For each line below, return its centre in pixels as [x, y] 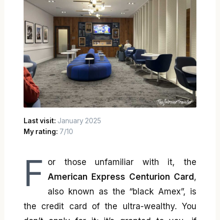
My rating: [41, 132]
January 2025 [79, 121]
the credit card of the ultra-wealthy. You [110, 206]
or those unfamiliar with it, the [122, 162]
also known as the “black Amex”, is [122, 191]
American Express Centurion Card [121, 177]
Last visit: [41, 121]
